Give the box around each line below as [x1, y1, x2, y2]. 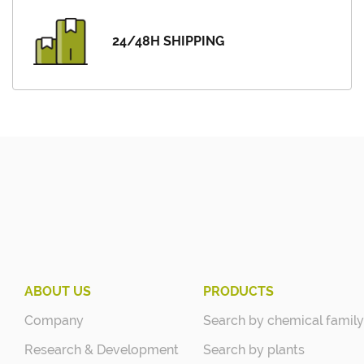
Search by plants [203, 341, 305, 357]
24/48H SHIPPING [112, 32, 225, 49]
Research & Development [24, 341, 179, 357]
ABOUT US [24, 283, 91, 299]
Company [24, 312, 84, 328]
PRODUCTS [203, 283, 274, 299]
